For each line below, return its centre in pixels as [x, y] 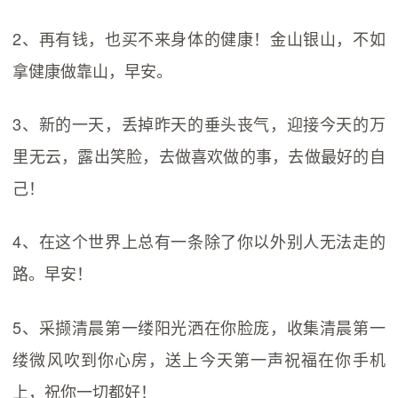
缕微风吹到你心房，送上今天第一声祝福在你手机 [199, 358]
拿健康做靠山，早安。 [93, 70]
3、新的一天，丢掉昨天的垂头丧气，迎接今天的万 [199, 124]
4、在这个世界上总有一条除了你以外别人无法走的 [199, 241]
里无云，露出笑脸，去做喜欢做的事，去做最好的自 [199, 156]
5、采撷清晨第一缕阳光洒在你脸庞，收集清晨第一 [199, 326]
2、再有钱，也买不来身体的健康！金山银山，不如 [199, 38]
